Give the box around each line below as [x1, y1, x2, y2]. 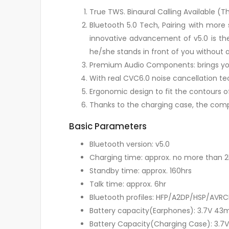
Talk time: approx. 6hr [89, 178, 166, 189]
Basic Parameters [69, 120, 147, 133]
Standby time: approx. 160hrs [89, 165, 192, 176]
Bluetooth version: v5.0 [89, 139, 170, 149]
